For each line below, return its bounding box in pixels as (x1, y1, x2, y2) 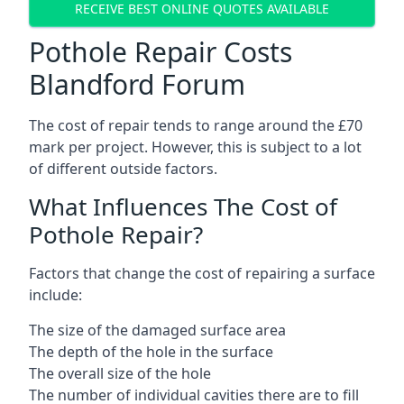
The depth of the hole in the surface (29, 342, 273, 362)
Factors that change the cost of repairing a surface (29, 263, 375, 283)
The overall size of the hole (29, 363, 211, 383)
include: (29, 285, 82, 305)
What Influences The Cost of (29, 190, 337, 223)
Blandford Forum (29, 66, 245, 103)
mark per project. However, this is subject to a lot (29, 137, 362, 157)
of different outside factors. (29, 159, 217, 179)
